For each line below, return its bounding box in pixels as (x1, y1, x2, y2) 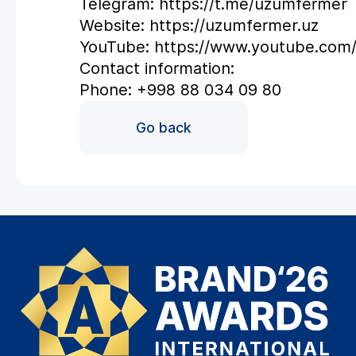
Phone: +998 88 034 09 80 (79, 80, 281, 100)
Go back (136, 119, 192, 137)
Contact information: (79, 59, 234, 79)
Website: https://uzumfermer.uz (79, 16, 319, 36)
